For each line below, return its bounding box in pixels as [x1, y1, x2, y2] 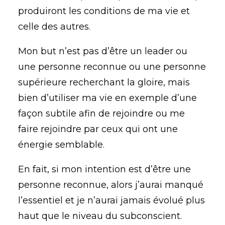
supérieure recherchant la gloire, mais [18, 77, 190, 88]
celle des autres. [18, 21, 90, 32]
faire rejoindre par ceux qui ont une [18, 124, 178, 135]
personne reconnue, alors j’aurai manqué [18, 179, 203, 190]
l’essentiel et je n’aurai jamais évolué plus [18, 195, 205, 206]
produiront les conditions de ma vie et [18, 6, 190, 17]
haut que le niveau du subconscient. [18, 210, 182, 221]
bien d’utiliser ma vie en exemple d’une [18, 92, 197, 103]
